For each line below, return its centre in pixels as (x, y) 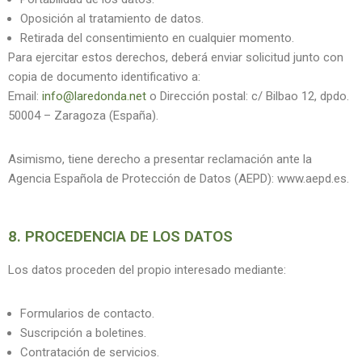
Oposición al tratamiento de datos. (112, 19)
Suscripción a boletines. (83, 333)
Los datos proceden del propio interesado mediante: (147, 270)
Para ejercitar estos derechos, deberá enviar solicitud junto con (176, 57)
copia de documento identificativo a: (104, 77)
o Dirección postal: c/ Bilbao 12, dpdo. (248, 96)
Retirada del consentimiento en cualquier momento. (157, 38)
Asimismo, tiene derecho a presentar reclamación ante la (160, 159)
